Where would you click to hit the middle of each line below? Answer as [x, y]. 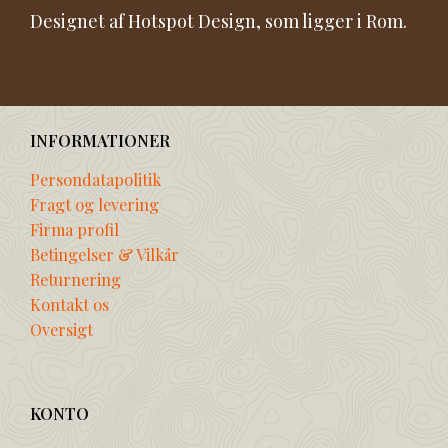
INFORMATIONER [100, 140]
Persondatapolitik [95, 179]
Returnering [75, 279]
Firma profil [74, 229]
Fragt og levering [94, 204]
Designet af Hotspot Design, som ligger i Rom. [218, 20]
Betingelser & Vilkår [104, 254]
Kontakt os [69, 304]
